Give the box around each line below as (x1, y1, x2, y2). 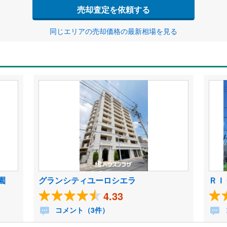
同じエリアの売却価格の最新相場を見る (50, 26, 177, 36)
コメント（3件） (53, 205, 109, 215)
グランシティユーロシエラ (38, 174, 136, 186)
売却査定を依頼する (77, 3, 150, 15)
